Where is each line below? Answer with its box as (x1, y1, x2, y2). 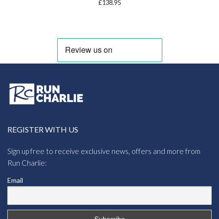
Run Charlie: (7, 158, 47, 168)
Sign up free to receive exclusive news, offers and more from (7, 147, 200, 156)
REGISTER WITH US (7, 125, 78, 134)
